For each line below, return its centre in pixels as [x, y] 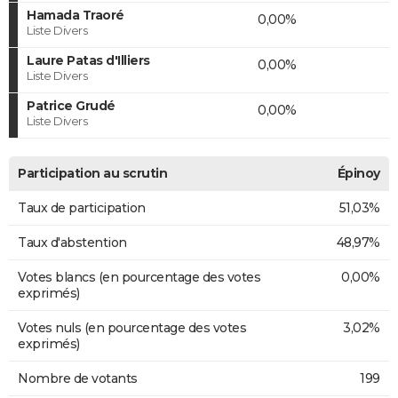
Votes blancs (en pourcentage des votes [139, 277]
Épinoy [358, 173]
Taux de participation [82, 207]
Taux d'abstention [72, 242]
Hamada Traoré [76, 15]
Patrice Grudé [71, 105]
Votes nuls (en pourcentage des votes [132, 327]
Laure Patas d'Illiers [88, 60]
